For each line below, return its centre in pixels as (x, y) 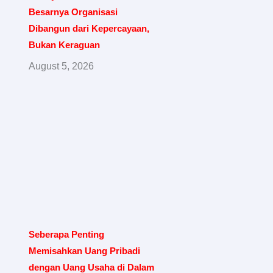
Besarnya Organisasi (73, 12)
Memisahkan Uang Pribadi (85, 250)
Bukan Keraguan (65, 45)
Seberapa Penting (67, 234)
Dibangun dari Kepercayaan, (89, 29)
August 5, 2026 (62, 66)
